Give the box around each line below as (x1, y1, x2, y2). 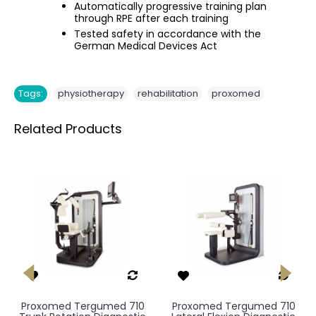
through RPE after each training (74, 11, 229, 25)
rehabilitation (138, 86, 198, 100)
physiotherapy (58, 86, 124, 100)
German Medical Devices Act (74, 38, 217, 53)
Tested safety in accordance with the (74, 26, 261, 41)
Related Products (14, 119, 122, 138)
